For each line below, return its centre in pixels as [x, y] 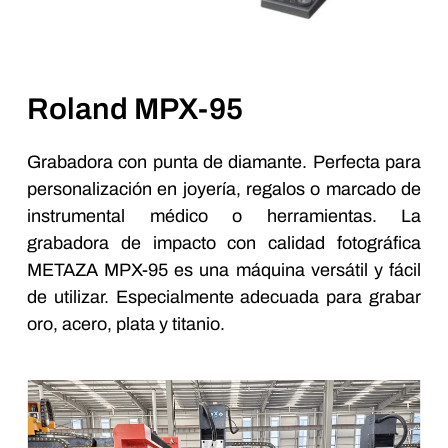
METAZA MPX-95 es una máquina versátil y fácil [224, 270]
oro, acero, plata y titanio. [126, 324]
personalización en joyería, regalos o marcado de [224, 189]
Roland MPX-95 [135, 109]
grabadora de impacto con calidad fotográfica [224, 243]
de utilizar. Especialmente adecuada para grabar [224, 297]
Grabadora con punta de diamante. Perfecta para [224, 162]
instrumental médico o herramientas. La [224, 216]
